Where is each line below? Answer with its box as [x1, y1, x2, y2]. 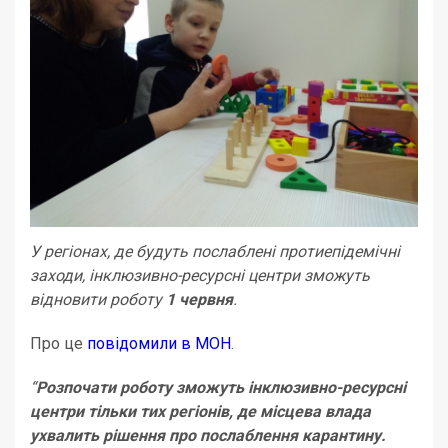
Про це [30, 334, 87, 353]
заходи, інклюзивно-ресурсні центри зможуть [30, 266, 370, 285]
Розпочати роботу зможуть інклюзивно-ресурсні [36, 378, 406, 397]
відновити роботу [30, 290, 166, 309]
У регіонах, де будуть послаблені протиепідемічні [30, 242, 400, 261]
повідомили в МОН [87, 334, 231, 353]
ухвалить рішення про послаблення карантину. [30, 426, 386, 445]
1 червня [166, 290, 233, 309]
